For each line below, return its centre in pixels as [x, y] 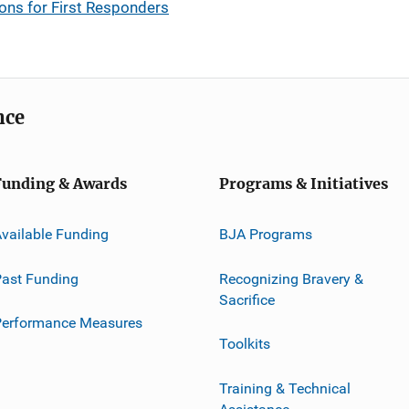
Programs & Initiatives [304, 184]
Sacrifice [247, 299]
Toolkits [245, 343]
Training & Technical [285, 388]
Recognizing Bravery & [291, 278]
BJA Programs [266, 234]
